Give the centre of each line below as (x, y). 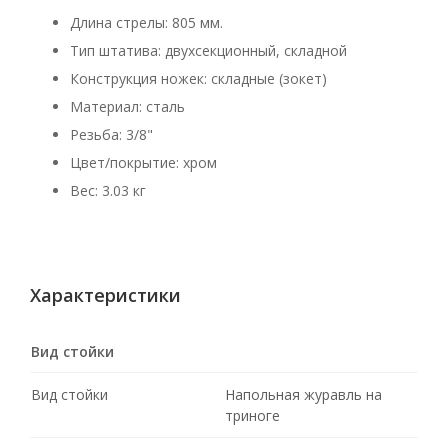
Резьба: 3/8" (111, 134)
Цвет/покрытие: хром (143, 162)
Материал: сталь (127, 106)
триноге (253, 415)
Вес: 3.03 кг (108, 190)
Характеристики (105, 295)
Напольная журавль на (304, 394)
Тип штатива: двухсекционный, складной (208, 50)
